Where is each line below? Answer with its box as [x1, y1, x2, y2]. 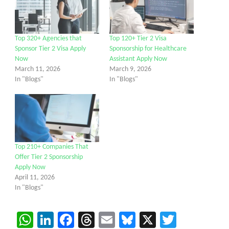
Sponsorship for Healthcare [109, 44, 187, 53]
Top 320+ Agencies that [15, 34, 82, 42]
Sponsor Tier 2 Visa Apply [15, 44, 86, 53]
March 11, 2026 [15, 65, 60, 73]
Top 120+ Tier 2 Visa [109, 34, 167, 42]
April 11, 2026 [15, 174, 55, 182]
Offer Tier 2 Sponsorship [15, 153, 83, 162]
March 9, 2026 [109, 65, 151, 73]
